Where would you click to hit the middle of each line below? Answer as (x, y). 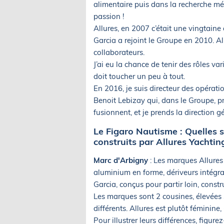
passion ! (109, 16)
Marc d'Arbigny (122, 160)
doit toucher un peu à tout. (139, 76)
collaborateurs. (119, 52)
